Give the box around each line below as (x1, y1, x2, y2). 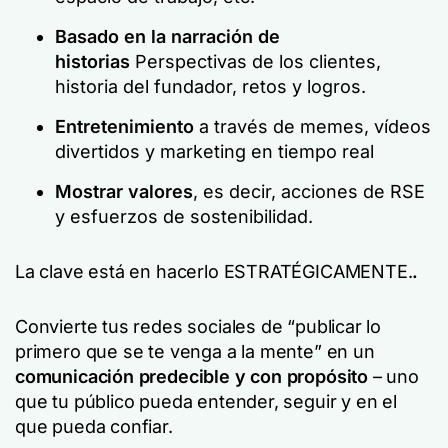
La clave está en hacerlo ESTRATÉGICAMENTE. (15, 261, 413, 282)
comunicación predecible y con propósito (15, 366, 368, 387)
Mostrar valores (55, 181, 193, 202)
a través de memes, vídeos (199, 116, 431, 137)
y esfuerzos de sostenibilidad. (55, 206, 313, 227)
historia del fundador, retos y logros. (55, 76, 366, 97)
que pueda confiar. (15, 416, 173, 437)
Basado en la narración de (55, 26, 280, 47)
